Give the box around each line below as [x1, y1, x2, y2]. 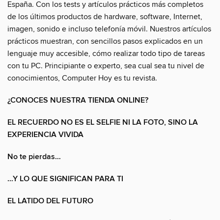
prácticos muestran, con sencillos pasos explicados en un [7, 36, 203, 46]
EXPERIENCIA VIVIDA [7, 129, 83, 140]
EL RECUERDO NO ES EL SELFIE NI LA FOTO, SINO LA [7, 117, 198, 128]
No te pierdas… [7, 151, 61, 162]
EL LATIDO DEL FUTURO [7, 195, 93, 206]
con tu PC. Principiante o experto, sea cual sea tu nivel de [7, 60, 204, 71]
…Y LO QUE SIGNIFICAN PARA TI [7, 173, 123, 184]
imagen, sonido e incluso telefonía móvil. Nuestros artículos [7, 24, 211, 34]
